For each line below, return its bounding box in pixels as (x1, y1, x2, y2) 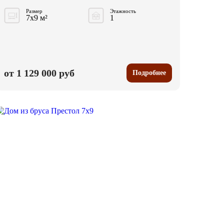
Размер (26, 8, 42, 14)
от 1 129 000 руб (4, 67, 74, 78)
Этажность (110, 8, 136, 14)
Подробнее (132, 69, 166, 77)
